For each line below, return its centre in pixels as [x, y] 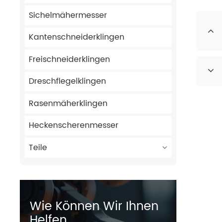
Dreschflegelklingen [67, 82]
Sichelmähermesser [68, 15]
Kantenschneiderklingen [76, 37]
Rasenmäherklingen [68, 103]
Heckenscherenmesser [73, 126]
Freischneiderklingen [69, 59]
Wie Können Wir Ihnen [94, 206]
